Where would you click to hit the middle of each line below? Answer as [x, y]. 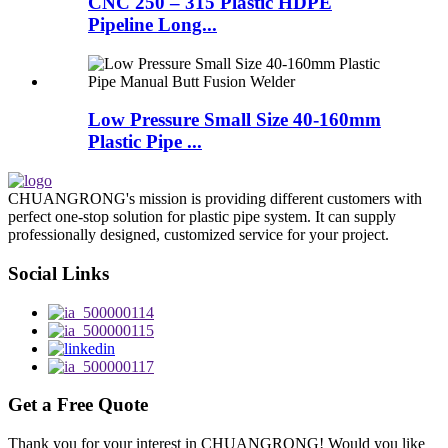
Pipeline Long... [152, 24]
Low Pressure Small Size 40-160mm [234, 120]
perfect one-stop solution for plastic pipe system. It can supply [202, 217]
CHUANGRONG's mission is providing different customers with [215, 199]
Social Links [58, 273]
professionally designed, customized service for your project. [198, 235]
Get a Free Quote [78, 405]
